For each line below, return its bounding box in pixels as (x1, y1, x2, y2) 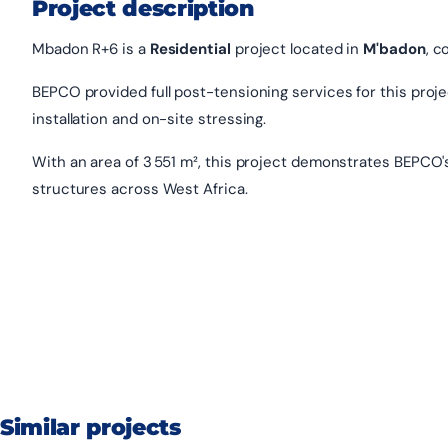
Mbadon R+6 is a (32, 38, 150, 59)
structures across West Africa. (32, 178, 248, 199)
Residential (149, 38, 231, 59)
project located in (230, 38, 364, 59)
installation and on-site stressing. (32, 108, 267, 129)
